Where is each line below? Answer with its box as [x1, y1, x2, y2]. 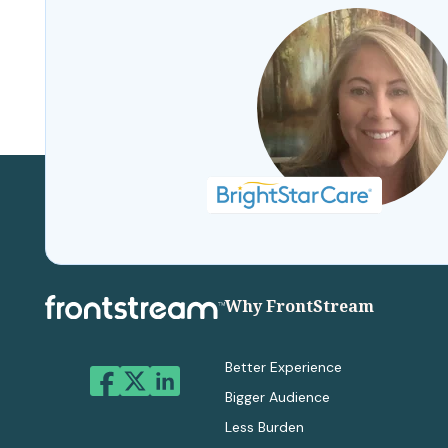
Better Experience [225, 358, 342, 377]
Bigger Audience [225, 388, 330, 407]
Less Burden [225, 418, 304, 437]
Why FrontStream [225, 295, 374, 318]
